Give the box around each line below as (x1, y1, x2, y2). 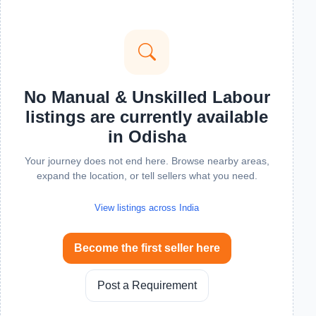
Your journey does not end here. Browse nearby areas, (24, 155, 269, 166)
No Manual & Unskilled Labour (23, 87, 270, 107)
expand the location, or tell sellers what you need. (36, 170, 257, 181)
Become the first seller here (73, 242, 220, 254)
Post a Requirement (97, 279, 197, 291)
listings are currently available (25, 107, 268, 126)
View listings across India (95, 202, 199, 213)
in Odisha (107, 127, 186, 146)
